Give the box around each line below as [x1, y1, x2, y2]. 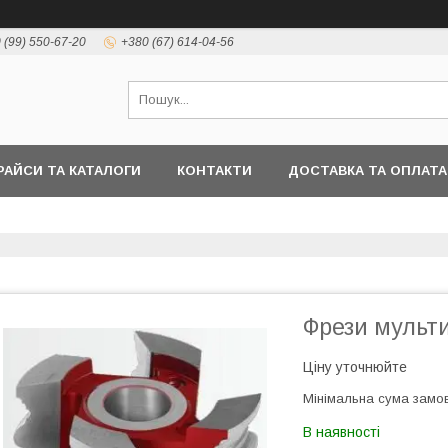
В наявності [303, 424, 380, 440]
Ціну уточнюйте [303, 359, 407, 375]
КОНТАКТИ [177, 163, 252, 178]
